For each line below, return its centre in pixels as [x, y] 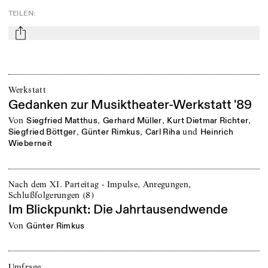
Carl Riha [162, 132]
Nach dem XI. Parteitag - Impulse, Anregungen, [100, 184]
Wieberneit [30, 144]
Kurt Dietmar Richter [208, 121]
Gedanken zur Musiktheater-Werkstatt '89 [130, 105]
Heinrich [217, 132]
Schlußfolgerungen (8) [51, 195]
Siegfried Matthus [62, 121]
